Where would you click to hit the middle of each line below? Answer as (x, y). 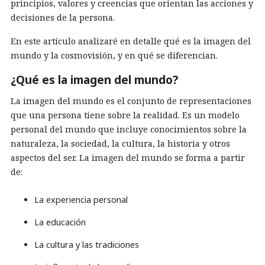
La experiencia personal (81, 200)
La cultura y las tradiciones (87, 245)
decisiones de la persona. (63, 17)
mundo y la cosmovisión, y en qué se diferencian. (114, 55)
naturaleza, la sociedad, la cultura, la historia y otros (120, 143)
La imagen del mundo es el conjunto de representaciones (131, 101)
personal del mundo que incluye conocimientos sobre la (129, 129)
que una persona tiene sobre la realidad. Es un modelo (125, 115)
